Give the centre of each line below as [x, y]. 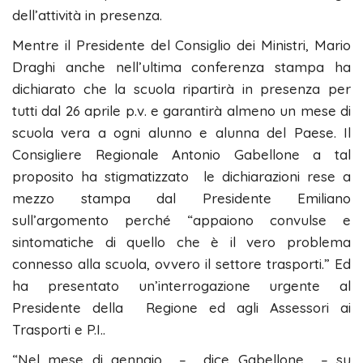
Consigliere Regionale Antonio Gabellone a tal [181, 154]
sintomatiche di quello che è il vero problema [181, 241]
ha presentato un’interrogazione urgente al [181, 285]
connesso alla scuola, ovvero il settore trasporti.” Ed [181, 263]
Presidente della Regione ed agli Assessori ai [181, 307]
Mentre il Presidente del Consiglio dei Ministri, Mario [181, 45]
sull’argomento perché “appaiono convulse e [181, 220]
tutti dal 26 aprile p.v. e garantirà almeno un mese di [181, 110]
